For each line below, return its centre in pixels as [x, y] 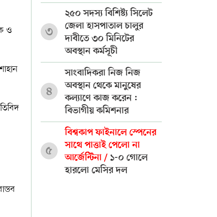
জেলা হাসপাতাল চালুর [104, 26]
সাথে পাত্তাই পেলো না [102, 145]
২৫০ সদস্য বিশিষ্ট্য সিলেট [108, 14]
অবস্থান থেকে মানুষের [103, 86]
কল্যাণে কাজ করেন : [101, 98]
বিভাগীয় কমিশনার [97, 111]
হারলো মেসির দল [96, 170]
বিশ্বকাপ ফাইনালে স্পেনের [110, 133]
